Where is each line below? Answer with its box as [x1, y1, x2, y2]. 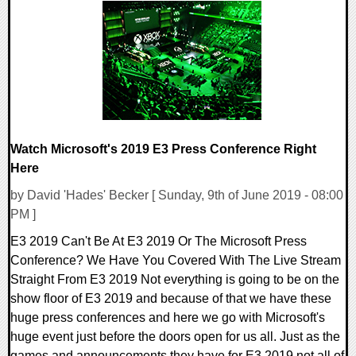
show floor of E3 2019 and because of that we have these [10, 292, 331, 306]
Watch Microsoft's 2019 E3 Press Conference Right [10, 141, 316, 156]
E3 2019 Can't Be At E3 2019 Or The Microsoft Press [10, 234, 307, 249]
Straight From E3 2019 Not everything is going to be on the [10, 273, 339, 287]
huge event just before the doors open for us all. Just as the [10, 330, 340, 344]
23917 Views [18, 21, 93, 35]
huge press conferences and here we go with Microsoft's [10, 311, 325, 325]
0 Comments [18, 2, 95, 16]
